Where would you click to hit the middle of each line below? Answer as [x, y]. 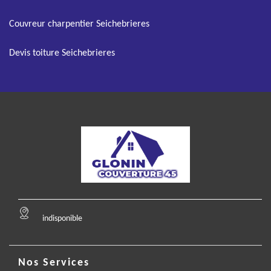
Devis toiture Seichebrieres [62, 53]
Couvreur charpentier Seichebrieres [79, 24]
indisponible [62, 219]
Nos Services [54, 263]
